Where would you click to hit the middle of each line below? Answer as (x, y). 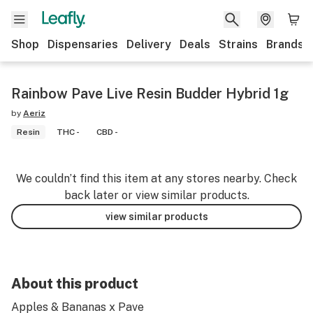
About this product (75, 284)
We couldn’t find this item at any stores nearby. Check (156, 179)
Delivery (149, 44)
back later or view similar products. (156, 195)
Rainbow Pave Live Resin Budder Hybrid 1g (150, 94)
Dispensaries (83, 44)
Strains (238, 44)
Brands (285, 44)
